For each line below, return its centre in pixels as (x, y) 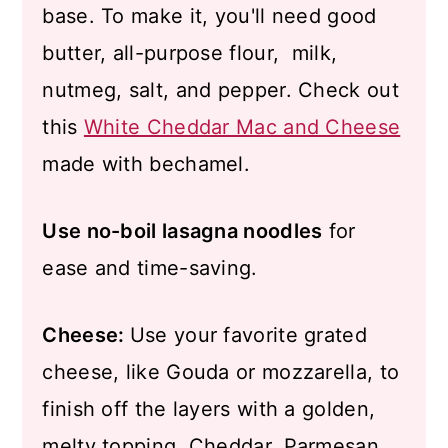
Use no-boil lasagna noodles (182, 231)
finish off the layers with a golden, (209, 409)
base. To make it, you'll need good (209, 16)
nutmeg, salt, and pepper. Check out (220, 90)
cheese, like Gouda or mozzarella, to (221, 372)
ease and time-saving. (150, 268)
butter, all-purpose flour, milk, (190, 53)
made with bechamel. (146, 164)
